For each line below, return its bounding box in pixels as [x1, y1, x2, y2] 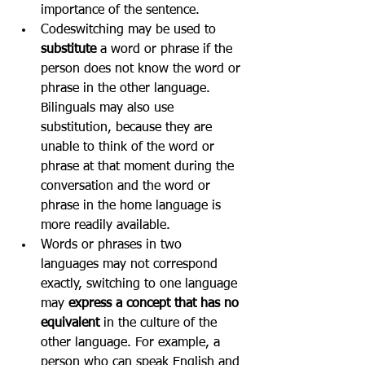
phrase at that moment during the [41, 161, 238, 174]
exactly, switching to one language [41, 278, 241, 291]
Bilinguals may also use [41, 102, 178, 115]
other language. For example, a [41, 336, 224, 350]
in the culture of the [103, 317, 221, 330]
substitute [41, 43, 96, 56]
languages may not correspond [41, 258, 222, 271]
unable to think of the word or [41, 141, 218, 154]
